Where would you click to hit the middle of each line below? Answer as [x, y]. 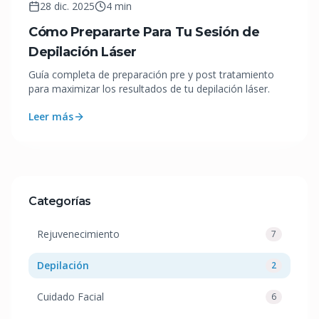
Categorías [60, 202]
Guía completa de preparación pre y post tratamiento [151, 75]
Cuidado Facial [70, 297]
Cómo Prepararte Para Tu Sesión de [144, 32]
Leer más [51, 117]
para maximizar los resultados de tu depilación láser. [149, 89]
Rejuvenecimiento [78, 234]
